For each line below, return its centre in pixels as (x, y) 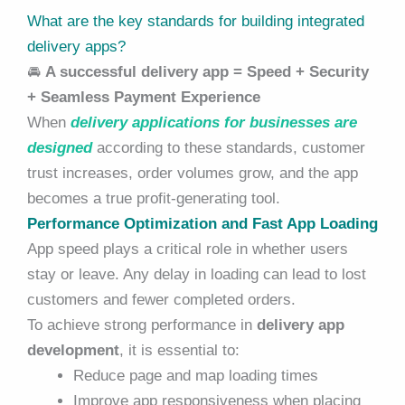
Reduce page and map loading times (196, 375)
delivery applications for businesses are (214, 122)
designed (60, 147)
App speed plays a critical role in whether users (188, 249)
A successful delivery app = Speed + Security (207, 71)
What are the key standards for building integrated (196, 21)
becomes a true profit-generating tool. (154, 198)
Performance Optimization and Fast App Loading (202, 223)
